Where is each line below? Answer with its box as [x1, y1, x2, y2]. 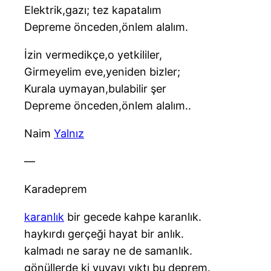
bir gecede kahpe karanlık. [64, 211, 201, 224]
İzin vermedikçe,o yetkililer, [24, 48, 162, 62]
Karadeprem [24, 183, 87, 196]
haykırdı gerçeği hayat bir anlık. [24, 227, 184, 241]
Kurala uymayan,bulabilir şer [24, 82, 166, 96]
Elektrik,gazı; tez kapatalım [24, 4, 162, 17]
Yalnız [54, 127, 84, 140]
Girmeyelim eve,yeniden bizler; [24, 65, 180, 79]
